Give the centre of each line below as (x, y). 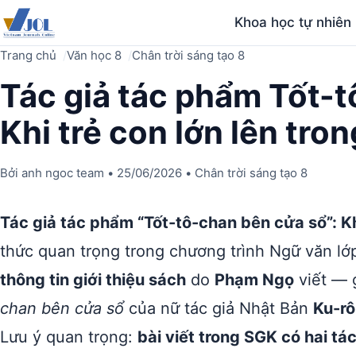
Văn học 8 (94, 55)
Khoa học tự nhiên (293, 22)
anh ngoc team (63, 173)
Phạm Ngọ (254, 280)
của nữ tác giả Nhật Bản (219, 308)
